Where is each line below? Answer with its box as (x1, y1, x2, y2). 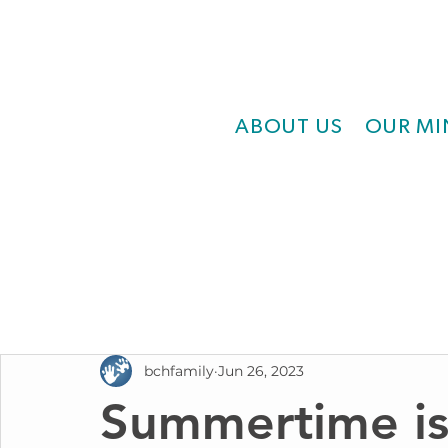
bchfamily (144, 361, 214, 380)
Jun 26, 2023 (218, 361, 304, 380)
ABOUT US (235, 116, 343, 137)
